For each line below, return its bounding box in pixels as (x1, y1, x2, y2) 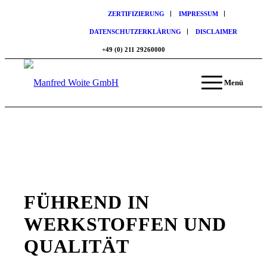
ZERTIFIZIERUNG (108, 10, 164, 17)
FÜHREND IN (24, 191, 150, 213)
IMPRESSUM (179, 10, 218, 17)
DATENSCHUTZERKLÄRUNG (89, 28, 181, 35)
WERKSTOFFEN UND (24, 213, 227, 235)
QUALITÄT (24, 235, 130, 257)
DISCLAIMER (195, 28, 237, 35)
